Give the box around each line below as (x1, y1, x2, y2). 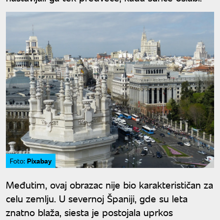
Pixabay (27, 156, 52, 166)
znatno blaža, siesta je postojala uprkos (6, 205, 173, 219)
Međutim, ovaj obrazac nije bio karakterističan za (6, 178, 213, 192)
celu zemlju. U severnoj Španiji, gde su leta (6, 192, 188, 205)
